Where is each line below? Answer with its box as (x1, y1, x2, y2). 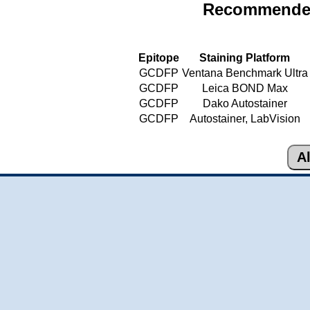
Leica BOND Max (201, 82, 288, 94)
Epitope (138, 52, 179, 64)
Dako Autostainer (202, 98, 287, 109)
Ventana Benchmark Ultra (181, 67, 308, 79)
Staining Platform (199, 52, 290, 64)
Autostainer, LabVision (189, 113, 300, 125)
